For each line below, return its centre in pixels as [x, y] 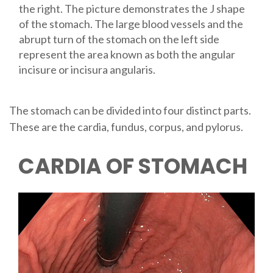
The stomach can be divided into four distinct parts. [130, 110]
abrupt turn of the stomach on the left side [119, 39]
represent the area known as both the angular [127, 55]
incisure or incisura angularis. [87, 70]
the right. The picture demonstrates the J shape [132, 9]
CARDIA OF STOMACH [133, 166]
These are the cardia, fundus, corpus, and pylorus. [126, 126]
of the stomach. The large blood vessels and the [131, 24]
